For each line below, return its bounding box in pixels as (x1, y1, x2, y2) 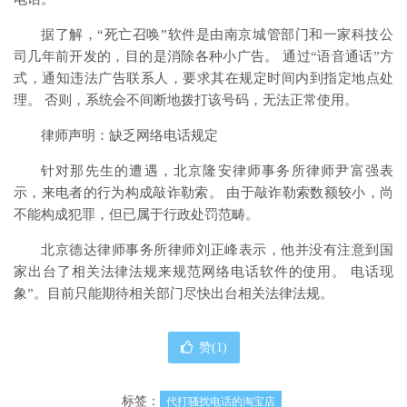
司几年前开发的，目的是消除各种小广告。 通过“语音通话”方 (14, 49, 393, 64)
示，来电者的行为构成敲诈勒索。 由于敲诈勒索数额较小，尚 (14, 185, 393, 200)
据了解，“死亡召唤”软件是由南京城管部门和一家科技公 (41, 27, 393, 42)
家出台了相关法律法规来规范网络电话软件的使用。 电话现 (14, 264, 393, 279)
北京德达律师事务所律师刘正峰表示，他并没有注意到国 (41, 243, 393, 257)
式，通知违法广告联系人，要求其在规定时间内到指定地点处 (14, 71, 393, 85)
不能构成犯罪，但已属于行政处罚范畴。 (14, 207, 259, 222)
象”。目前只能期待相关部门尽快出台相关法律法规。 (14, 286, 333, 301)
